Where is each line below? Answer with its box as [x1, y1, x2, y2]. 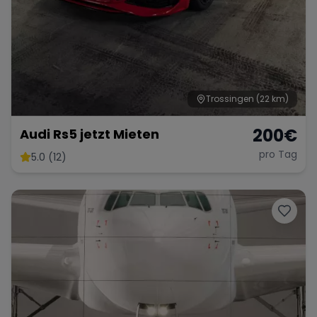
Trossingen [206, 93, 254, 105]
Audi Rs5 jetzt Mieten [20, 125, 159, 144]
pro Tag [259, 147, 297, 162]
